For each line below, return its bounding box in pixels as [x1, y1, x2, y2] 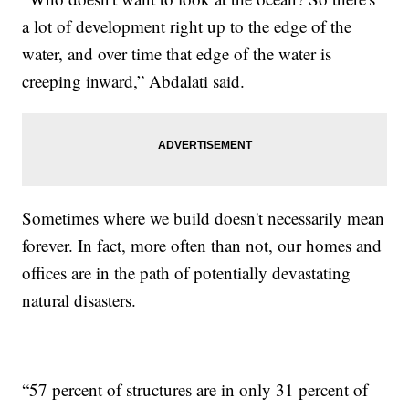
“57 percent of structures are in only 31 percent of [22, 377, 369, 401]
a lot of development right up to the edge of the [22, 14, 352, 37]
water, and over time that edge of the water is [22, 41, 332, 65]
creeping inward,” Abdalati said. [22, 68, 246, 92]
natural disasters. [22, 288, 137, 311]
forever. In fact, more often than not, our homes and [22, 233, 383, 257]
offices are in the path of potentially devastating [22, 260, 351, 284]
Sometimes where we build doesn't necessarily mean [22, 205, 385, 229]
